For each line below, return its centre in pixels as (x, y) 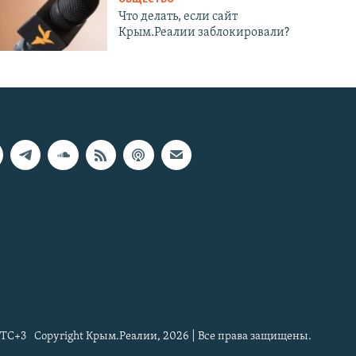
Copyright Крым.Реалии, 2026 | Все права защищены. (173, 336)
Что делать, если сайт (178, 16)
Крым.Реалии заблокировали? (204, 32)
